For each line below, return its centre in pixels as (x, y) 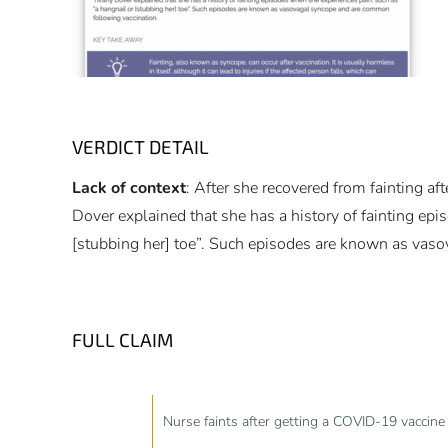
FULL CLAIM (122, 340)
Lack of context (129, 188)
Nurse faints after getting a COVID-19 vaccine (303, 422)
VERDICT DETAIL (140, 147)
